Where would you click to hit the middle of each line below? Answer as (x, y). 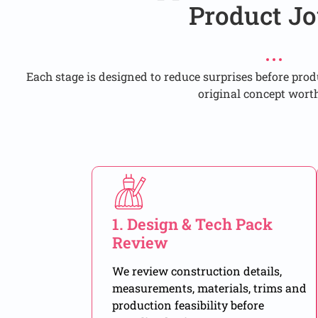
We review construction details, (197, 271)
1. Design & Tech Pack (192, 224)
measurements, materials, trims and (209, 288)
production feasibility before (188, 305)
